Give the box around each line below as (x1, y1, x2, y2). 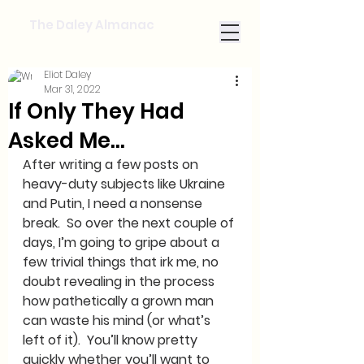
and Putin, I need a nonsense (23, 194, 206, 213)
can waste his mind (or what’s (23, 311, 214, 330)
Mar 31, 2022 (44, 82, 101, 96)
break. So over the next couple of (23, 214, 237, 232)
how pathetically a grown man (23, 292, 217, 310)
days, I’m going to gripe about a (23, 233, 223, 252)
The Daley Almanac (29, 16, 154, 33)
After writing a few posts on (23, 155, 201, 174)
